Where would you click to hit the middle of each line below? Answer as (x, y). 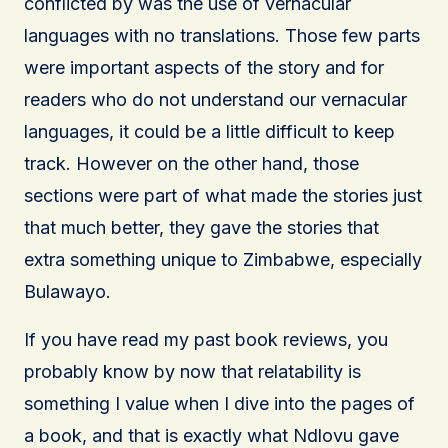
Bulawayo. (67, 291)
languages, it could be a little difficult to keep (209, 131)
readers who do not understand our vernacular (215, 99)
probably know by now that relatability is (192, 371)
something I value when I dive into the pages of (219, 403)
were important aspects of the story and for (204, 67)
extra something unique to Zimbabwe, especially (223, 259)
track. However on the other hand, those (191, 163)
